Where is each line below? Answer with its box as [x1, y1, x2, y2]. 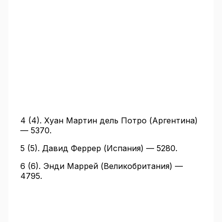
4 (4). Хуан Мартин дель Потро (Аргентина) [20, 115, 198, 126]
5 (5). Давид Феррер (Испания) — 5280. [20, 143, 177, 154]
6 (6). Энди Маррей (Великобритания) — [20, 161, 183, 171]
